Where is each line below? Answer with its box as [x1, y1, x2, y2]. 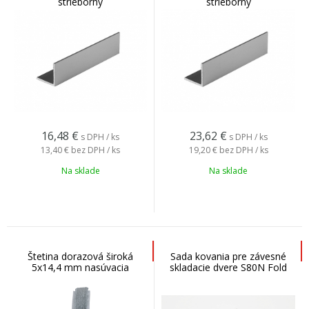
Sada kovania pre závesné [170, 250, 286, 263]
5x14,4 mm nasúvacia [32, 261, 129, 274]
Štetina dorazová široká [28, 250, 133, 263]
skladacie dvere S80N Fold [170, 261, 287, 274]
